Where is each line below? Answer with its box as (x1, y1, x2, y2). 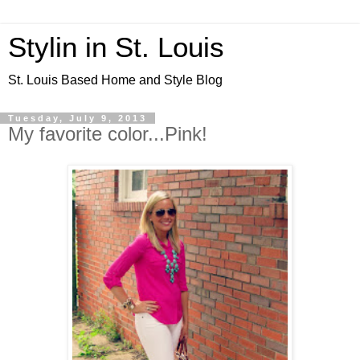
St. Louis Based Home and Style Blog (8, 73, 223, 87)
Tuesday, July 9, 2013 (8, 113, 147, 123)
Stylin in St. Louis (8, 32, 224, 63)
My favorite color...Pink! (8, 123, 207, 145)
